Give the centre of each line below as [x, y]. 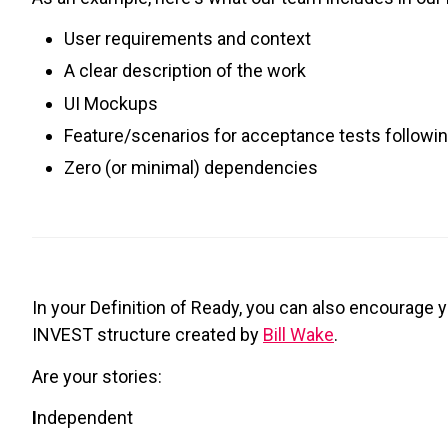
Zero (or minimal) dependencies [191, 168]
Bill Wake [298, 335]
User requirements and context [187, 38]
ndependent [85, 418]
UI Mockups [111, 103]
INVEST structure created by [147, 335]
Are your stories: [97, 376]
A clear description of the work [185, 71]
